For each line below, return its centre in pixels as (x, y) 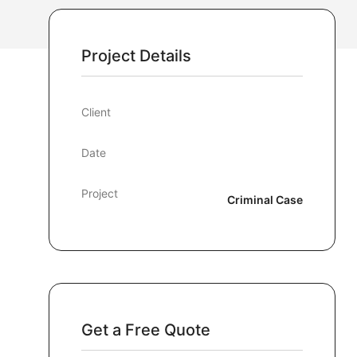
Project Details (136, 56)
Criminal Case (265, 200)
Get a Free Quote (146, 330)
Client (96, 112)
